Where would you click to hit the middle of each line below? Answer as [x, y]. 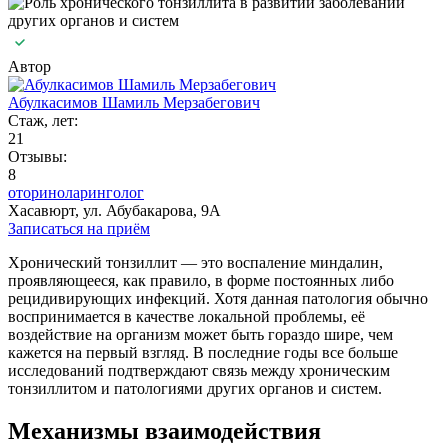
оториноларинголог [76, 192]
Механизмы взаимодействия [164, 430]
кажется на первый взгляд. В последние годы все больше [203, 352]
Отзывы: [37, 156]
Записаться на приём [79, 228]
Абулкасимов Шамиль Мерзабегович [134, 102]
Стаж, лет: [43, 120]
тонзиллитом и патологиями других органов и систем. [195, 388]
